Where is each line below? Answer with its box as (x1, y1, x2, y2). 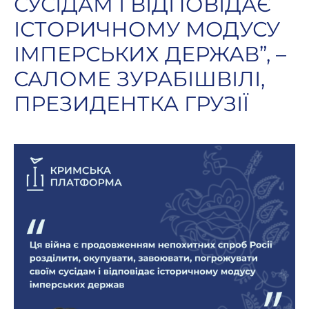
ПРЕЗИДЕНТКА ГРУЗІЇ (14, 91, 249, 117)
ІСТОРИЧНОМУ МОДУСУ (14, 17, 280, 42)
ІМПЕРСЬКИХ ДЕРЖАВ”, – (14, 41, 286, 67)
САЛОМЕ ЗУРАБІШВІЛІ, (14, 66, 265, 92)
